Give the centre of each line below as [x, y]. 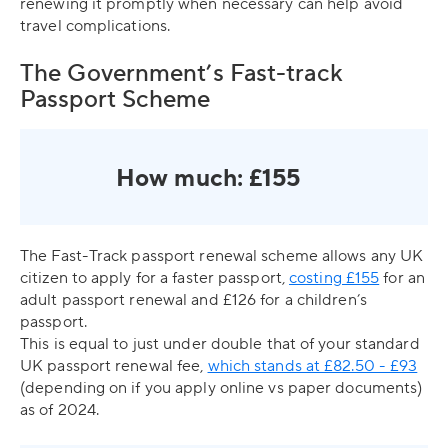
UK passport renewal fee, [114, 366]
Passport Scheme [115, 99]
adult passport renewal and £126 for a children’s [193, 300]
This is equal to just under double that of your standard [220, 344]
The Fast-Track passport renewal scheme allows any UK [222, 256]
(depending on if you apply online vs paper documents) [221, 388]
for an [402, 278]
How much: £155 [208, 178]
